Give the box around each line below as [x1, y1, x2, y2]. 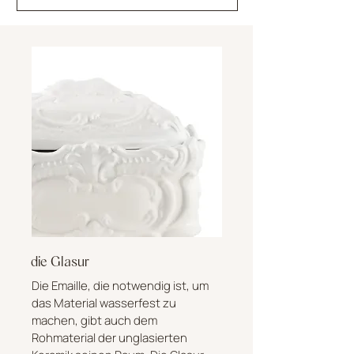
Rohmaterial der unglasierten [31, 329, 187, 346]
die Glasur [30, 252, 89, 269]
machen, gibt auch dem [31, 311, 157, 329]
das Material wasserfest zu [31, 294, 176, 311]
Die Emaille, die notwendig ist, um [31, 277, 209, 294]
